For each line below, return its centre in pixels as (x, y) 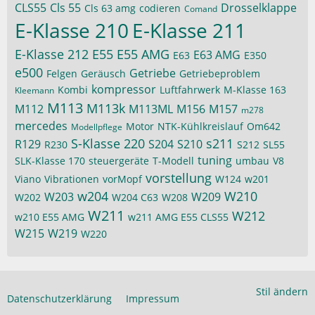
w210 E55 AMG (50, 217)
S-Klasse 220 (108, 143)
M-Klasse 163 (255, 90)
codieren (160, 8)
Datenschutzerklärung (59, 298)
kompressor (124, 89)
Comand (201, 9)
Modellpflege (97, 127)
